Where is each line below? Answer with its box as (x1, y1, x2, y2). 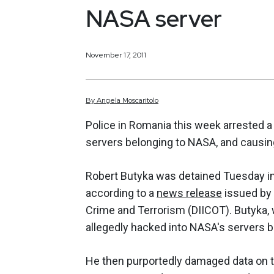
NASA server (86, 2, 222, 34)
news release (157, 187, 222, 200)
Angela (97, 95, 120, 106)
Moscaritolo (122, 95, 158, 106)
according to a (86, 187, 157, 200)
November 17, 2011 (86, 50, 146, 60)
